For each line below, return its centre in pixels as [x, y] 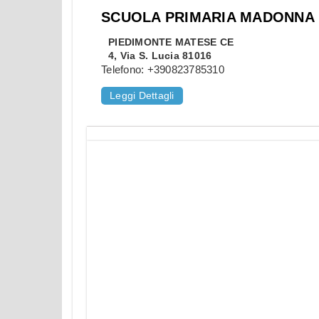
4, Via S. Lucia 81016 [160, 56]
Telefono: [124, 70]
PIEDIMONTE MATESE [163, 42]
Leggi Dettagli [142, 96]
